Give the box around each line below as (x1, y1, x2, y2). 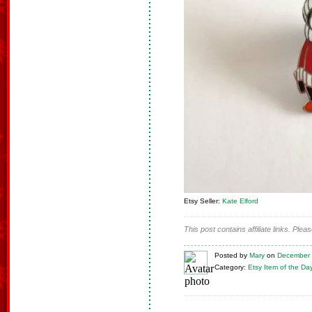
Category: (214, 263, 246, 271)
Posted (214, 251, 237, 259)
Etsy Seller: (184, 196, 222, 205)
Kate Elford (222, 196, 258, 205)
